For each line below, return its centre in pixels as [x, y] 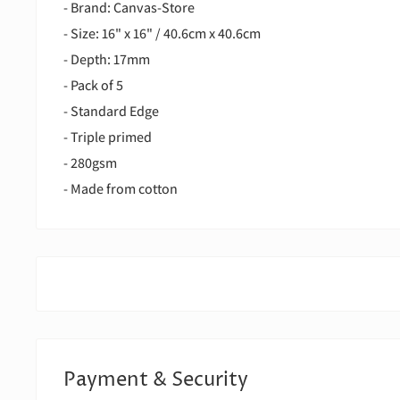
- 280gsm [90, 163]
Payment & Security [156, 381]
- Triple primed [108, 137]
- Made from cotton [121, 189]
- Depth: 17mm [107, 60]
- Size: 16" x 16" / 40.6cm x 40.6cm [162, 34]
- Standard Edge [111, 112]
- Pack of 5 [93, 86]
